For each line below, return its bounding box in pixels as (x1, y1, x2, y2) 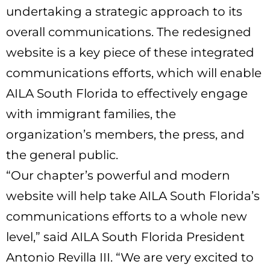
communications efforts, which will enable (6, 65, 262, 80)
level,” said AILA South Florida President (6, 229, 245, 244)
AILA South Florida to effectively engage (6, 86, 248, 101)
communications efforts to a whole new (6, 209, 247, 224)
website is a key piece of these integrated (6, 45, 254, 60)
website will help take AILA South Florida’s (6, 188, 260, 203)
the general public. (6, 147, 118, 162)
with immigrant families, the (6, 106, 176, 121)
